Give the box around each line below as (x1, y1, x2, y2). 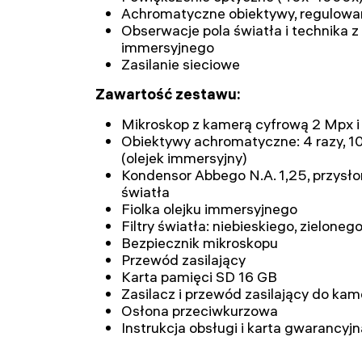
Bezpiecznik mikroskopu (121, 234, 278, 252)
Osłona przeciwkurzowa (121, 301, 278, 320)
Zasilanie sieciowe (121, 55, 240, 74)
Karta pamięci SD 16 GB (121, 267, 277, 286)
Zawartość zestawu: (95, 85, 241, 103)
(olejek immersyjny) (121, 149, 247, 167)
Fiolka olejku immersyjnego (121, 200, 297, 218)
